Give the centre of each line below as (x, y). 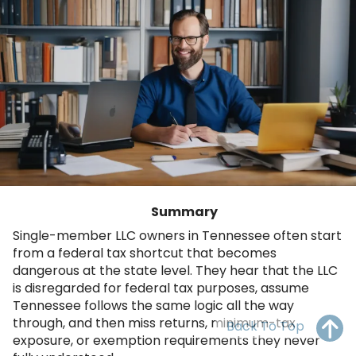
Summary (184, 211)
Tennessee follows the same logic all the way (153, 305)
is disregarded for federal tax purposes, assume (161, 288)
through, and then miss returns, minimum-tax (154, 323)
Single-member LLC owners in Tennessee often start (177, 235)
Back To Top (265, 326)
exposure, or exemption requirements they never (166, 340)
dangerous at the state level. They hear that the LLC (175, 270)
